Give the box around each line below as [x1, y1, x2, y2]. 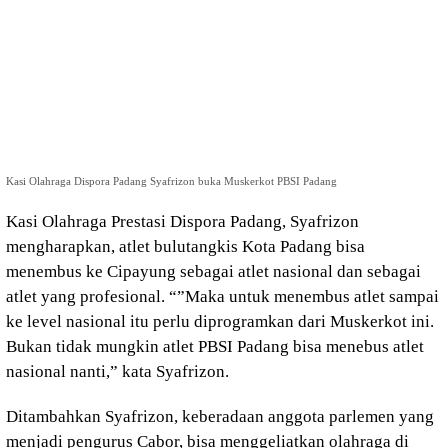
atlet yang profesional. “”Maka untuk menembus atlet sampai [6, 287, 439, 306]
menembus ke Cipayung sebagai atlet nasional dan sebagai [6, 262, 421, 281]
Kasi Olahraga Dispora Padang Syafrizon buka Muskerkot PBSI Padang [6, 175, 337, 187]
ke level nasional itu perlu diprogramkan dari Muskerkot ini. [6, 312, 434, 331]
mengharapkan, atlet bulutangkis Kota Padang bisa [6, 237, 365, 256]
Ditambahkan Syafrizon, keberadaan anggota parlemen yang [6, 407, 434, 426]
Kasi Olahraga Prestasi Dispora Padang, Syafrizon [6, 212, 359, 231]
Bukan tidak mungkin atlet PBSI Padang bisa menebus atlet [6, 337, 424, 356]
